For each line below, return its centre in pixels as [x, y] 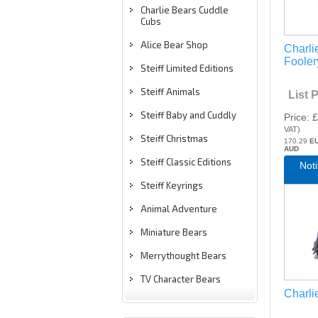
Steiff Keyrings [172, 185]
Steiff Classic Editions [186, 162]
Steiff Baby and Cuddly [188, 115]
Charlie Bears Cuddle [185, 10]
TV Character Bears [181, 279]
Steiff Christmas [174, 138]
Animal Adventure [179, 209]
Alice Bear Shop [174, 45]
